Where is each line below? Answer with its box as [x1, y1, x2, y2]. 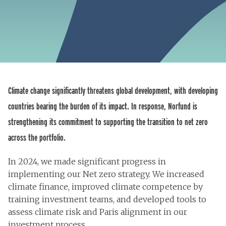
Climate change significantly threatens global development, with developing [8, 85, 218, 96]
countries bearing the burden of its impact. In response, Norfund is [8, 100, 197, 112]
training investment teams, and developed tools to [8, 194, 206, 204]
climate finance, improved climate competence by [8, 182, 203, 192]
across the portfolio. [8, 132, 66, 143]
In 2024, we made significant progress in [8, 156, 166, 166]
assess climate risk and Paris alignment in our [8, 207, 187, 217]
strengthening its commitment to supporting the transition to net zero [8, 116, 208, 128]
